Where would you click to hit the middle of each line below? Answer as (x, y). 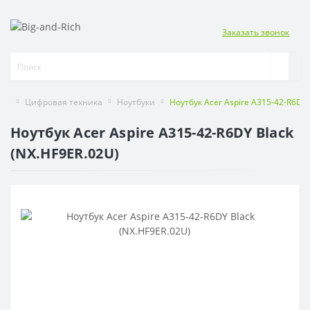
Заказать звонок (256, 32)
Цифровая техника (64, 102)
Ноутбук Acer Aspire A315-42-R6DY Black (152, 133)
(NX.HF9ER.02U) (65, 153)
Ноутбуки (136, 102)
